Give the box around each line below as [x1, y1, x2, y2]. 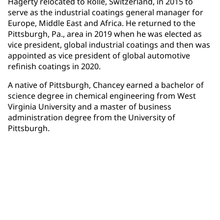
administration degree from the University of [8, 111, 175, 123]
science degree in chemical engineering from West [8, 90, 196, 101]
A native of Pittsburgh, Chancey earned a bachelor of [8, 79, 204, 90]
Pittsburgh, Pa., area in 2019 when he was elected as [8, 28, 202, 39]
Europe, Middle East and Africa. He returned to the [8, 17, 195, 28]
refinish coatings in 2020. [8, 60, 103, 72]
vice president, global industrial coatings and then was [8, 39, 210, 50]
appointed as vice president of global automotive [8, 50, 190, 61]
